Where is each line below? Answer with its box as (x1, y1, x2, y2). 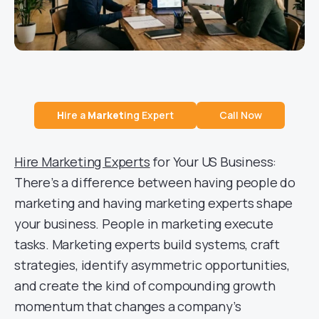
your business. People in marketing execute (14, 214, 273, 232)
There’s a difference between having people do (14, 173, 296, 191)
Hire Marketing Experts (14, 152, 150, 170)
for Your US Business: (150, 152, 277, 170)
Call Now (219, 108, 262, 122)
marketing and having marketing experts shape (14, 194, 293, 211)
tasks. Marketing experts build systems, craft (14, 235, 280, 253)
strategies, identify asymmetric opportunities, (14, 256, 290, 273)
